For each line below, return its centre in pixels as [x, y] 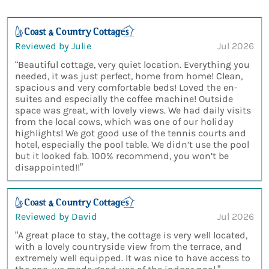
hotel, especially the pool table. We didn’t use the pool [132, 144]
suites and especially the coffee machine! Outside [124, 98]
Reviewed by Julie [53, 46]
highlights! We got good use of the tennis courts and [131, 133]
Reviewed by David [56, 217]
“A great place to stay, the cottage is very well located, [131, 235]
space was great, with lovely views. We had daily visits [133, 110]
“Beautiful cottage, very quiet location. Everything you [132, 64]
